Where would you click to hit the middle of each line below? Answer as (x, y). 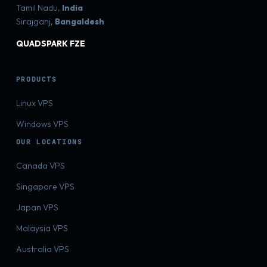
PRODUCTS (36, 79)
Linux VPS (34, 103)
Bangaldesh (79, 21)
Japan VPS (37, 207)
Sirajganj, (35, 21)
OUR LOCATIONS (49, 142)
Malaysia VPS (42, 228)
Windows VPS (42, 124)
